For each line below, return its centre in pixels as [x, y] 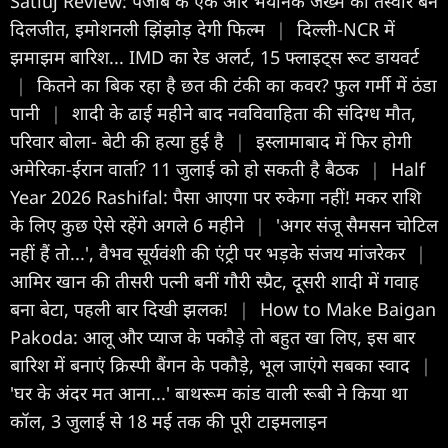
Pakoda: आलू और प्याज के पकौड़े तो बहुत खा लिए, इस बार [212, 337]
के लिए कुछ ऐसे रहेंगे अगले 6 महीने [129, 225]
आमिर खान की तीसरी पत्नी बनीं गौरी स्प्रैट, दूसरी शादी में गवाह [214, 281]
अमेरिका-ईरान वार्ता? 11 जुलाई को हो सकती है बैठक [187, 169]
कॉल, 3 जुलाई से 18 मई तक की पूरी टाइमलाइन [168, 421]
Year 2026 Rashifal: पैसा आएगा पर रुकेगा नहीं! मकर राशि [215, 197]
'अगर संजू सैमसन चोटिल [357, 225]
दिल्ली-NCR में [346, 29]
